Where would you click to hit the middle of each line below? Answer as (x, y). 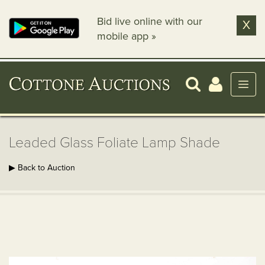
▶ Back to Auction (42, 168)
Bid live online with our (150, 21)
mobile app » (127, 36)
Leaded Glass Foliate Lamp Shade (114, 143)
